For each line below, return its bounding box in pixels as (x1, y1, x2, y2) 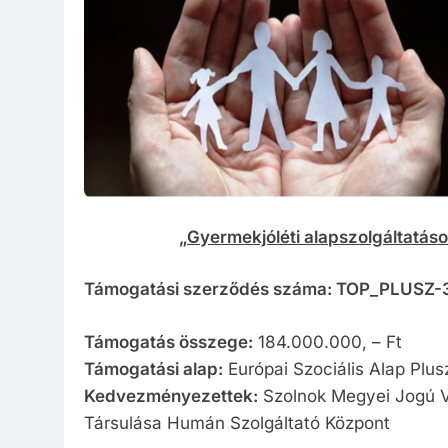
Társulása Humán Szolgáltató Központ (84, 412, 390, 433)
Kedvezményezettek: (84, 385, 258, 406)
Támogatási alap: (84, 358, 223, 379)
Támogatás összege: (84, 331, 253, 352)
